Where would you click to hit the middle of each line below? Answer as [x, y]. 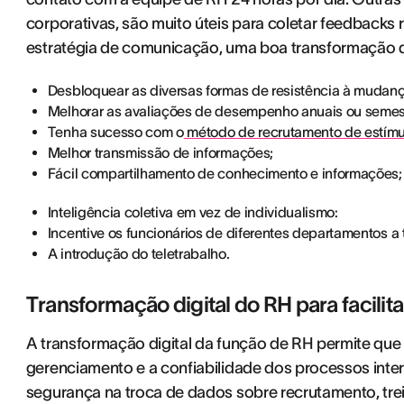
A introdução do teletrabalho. [138, 253]
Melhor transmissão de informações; [160, 152]
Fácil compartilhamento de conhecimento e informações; [225, 173]
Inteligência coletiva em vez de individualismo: [193, 212]
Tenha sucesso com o [115, 132]
